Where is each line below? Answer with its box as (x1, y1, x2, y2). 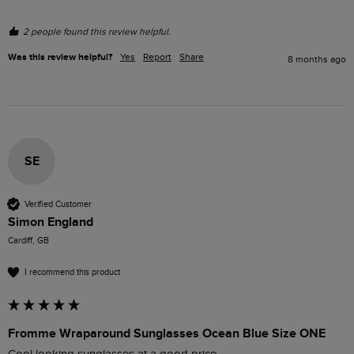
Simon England (8, 214, 93, 231)
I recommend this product (24, 266, 120, 277)
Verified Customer (24, 198, 92, 209)
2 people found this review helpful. (23, 26, 171, 38)
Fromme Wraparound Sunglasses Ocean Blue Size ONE (8, 326, 326, 342)
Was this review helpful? (8, 51, 112, 64)
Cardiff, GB (8, 235, 49, 247)
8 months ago (288, 54, 346, 66)
